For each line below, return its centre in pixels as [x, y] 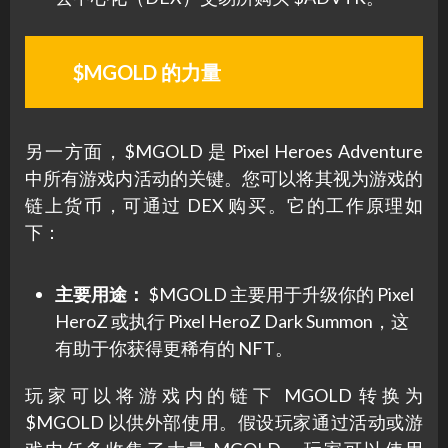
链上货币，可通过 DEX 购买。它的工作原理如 [224, 205]
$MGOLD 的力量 [146, 72]
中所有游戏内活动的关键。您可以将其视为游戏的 [224, 178]
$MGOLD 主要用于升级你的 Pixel [279, 294]
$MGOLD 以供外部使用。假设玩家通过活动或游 [224, 422]
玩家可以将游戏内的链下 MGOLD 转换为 [224, 395]
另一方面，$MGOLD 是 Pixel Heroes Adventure [224, 151]
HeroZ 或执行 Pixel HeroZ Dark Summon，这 [232, 321]
